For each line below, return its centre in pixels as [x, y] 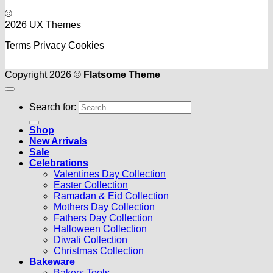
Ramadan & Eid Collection [111, 196]
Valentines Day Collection [110, 174]
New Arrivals [58, 141]
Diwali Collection [90, 240]
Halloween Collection [100, 229]
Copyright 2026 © [44, 75]
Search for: [53, 107]
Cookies [86, 46]
